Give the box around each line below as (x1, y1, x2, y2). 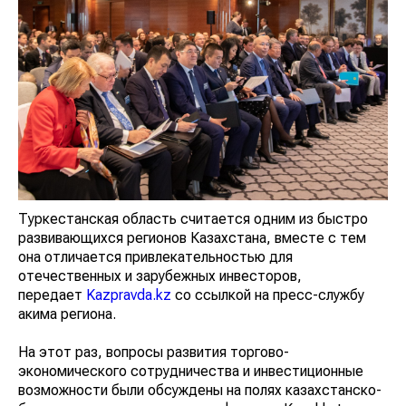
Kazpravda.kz (84, 285, 172, 304)
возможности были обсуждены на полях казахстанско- (18, 381, 385, 399)
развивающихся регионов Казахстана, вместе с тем (18, 228, 367, 246)
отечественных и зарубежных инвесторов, (18, 266, 304, 285)
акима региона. (18, 304, 131, 323)
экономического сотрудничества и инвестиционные (18, 362, 364, 380)
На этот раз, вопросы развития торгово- (18, 343, 287, 361)
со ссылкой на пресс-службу (172, 285, 366, 304)
